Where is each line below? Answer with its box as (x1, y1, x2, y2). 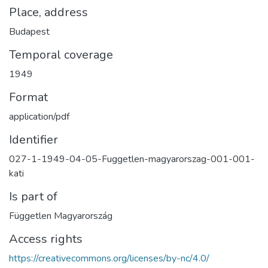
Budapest (9, 25, 50, 38)
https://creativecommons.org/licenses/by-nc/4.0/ (9, 251, 209, 265)
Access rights (9, 230, 83, 247)
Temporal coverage (9, 46, 113, 63)
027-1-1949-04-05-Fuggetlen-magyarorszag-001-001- (9, 152, 255, 166)
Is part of (9, 188, 57, 205)
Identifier (9, 131, 58, 148)
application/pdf (9, 109, 69, 123)
